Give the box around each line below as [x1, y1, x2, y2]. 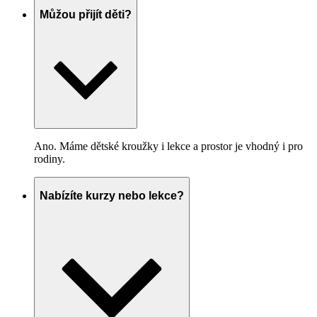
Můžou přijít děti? [40, 8, 132, 21]
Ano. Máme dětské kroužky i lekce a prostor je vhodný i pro [34, 139, 303, 152]
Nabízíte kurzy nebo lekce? [40, 190, 184, 202]
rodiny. [34, 152, 65, 165]
